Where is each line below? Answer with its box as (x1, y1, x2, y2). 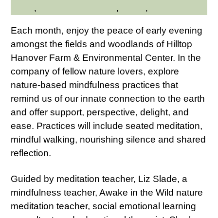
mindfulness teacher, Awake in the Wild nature (11, 187, 203, 198)
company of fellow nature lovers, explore (11, 66, 180, 76)
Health (11, 3, 35, 14)
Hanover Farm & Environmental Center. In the (11, 52, 201, 63)
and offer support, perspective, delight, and (11, 107, 189, 117)
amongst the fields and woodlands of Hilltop (11, 38, 193, 49)
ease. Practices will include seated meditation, (11, 120, 203, 131)
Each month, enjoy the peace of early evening (11, 25, 203, 36)
